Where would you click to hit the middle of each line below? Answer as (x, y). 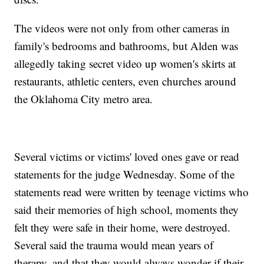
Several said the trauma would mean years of (114, 245)
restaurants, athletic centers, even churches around (126, 81)
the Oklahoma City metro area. (84, 98)
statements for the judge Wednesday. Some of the (125, 174)
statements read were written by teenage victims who (132, 192)
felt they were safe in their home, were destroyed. (123, 227)
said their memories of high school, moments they (127, 209)
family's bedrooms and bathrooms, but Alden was (126, 45)
